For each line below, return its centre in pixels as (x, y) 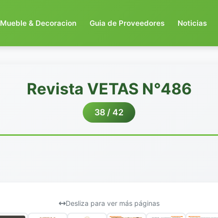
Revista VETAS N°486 (109, 89)
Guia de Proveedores (127, 23)
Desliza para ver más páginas (112, 203)
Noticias (192, 23)
